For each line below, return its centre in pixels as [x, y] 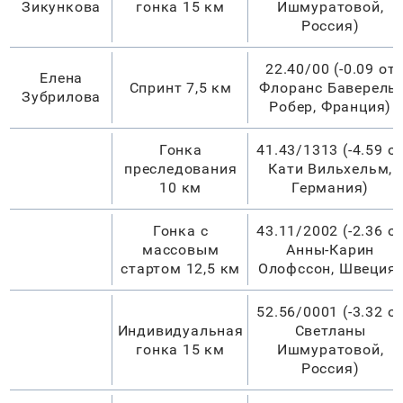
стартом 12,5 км [181, 268]
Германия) [331, 187]
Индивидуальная [180, 330]
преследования [181, 168]
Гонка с [180, 230]
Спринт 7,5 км [180, 87]
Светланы [330, 330]
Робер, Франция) [331, 106]
